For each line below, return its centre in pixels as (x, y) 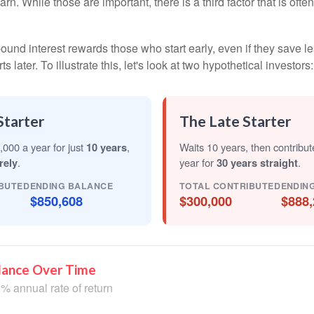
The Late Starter (235, 121)
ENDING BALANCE (71, 186)
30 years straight (257, 163)
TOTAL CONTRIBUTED (230, 186)
